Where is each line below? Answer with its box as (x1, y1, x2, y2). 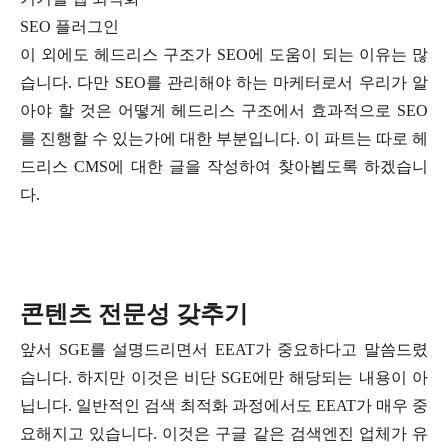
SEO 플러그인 (20, 17, 119, 35)
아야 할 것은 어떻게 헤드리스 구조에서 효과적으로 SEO (20, 101, 428, 119)
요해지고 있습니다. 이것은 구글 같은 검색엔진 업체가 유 (20, 424, 428, 442)
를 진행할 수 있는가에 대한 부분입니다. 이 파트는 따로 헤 (20, 129, 428, 147)
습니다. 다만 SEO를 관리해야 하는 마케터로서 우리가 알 (20, 73, 428, 91)
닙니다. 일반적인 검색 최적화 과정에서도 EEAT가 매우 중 (20, 396, 428, 414)
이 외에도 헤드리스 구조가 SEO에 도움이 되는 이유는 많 (20, 45, 428, 63)
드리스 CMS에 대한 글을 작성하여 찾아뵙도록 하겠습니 (20, 157, 428, 175)
